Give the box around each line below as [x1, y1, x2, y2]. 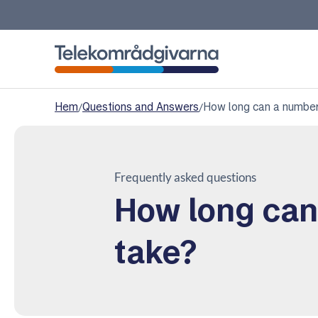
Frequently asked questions [114, 170, 256, 185]
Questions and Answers [82, 100, 199, 114]
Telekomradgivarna [54, 74, 155, 89]
